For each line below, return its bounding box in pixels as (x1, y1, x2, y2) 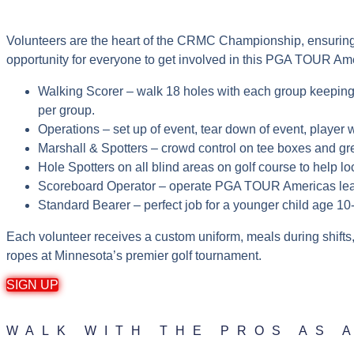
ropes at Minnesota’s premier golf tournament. (6, 248, 262, 262)
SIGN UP (6, 277, 58, 292)
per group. (38, 103, 95, 117)
